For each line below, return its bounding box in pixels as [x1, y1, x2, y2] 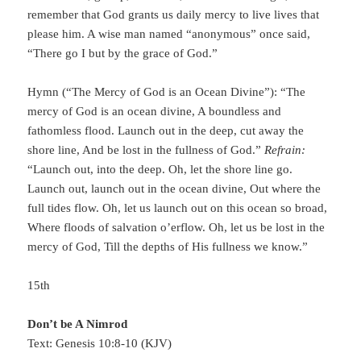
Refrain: [264, 143, 306, 157]
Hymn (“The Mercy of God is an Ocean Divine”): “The [27, 85, 306, 99]
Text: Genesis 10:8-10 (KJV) [27, 337, 172, 351]
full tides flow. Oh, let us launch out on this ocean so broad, [27, 201, 328, 215]
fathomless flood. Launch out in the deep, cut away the [27, 124, 305, 138]
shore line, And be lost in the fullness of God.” [27, 143, 265, 157]
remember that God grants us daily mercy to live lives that [27, 8, 320, 22]
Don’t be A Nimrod [27, 317, 128, 331]
